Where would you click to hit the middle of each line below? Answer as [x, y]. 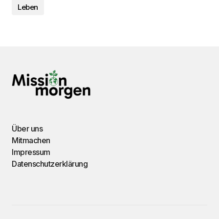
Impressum [31, 152]
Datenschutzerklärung [50, 164]
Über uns [27, 129]
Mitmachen [31, 140]
